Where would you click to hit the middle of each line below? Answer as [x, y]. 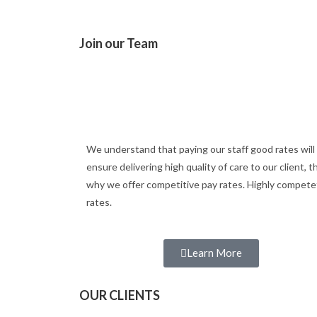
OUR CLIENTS [120, 295]
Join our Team [119, 43]
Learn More [215, 253]
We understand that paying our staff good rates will [201, 149]
